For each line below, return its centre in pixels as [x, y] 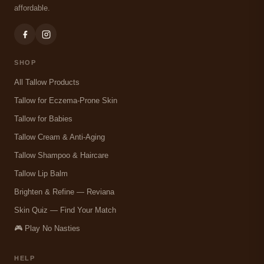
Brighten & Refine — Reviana [64, 192]
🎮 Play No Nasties [47, 229]
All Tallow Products [47, 82]
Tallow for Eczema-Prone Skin [66, 101]
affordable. [32, 8]
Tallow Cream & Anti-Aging [60, 137]
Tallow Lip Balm [41, 174]
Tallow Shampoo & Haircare [61, 156]
